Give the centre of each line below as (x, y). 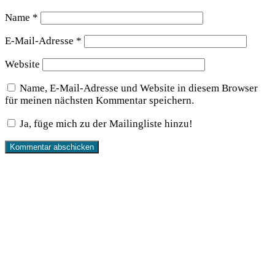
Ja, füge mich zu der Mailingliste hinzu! (105, 123)
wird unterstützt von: (63, 169)
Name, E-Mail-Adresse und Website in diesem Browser (139, 88)
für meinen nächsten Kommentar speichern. (99, 100)
